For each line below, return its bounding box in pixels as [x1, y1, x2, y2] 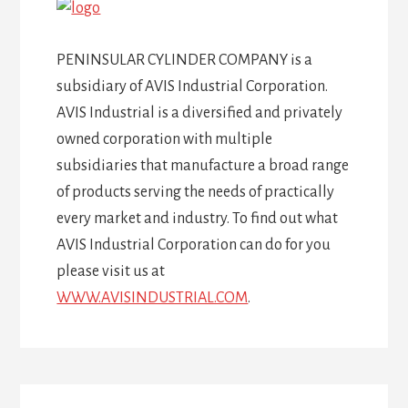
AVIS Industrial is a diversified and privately [56, 105, 343, 122]
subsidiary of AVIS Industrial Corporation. [56, 78, 329, 96]
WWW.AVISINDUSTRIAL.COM [56, 290, 249, 307]
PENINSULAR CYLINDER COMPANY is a [56, 52, 313, 69]
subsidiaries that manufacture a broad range [56, 158, 350, 175]
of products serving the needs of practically [56, 184, 335, 201]
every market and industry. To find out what [56, 210, 339, 228]
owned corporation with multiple [56, 131, 273, 148]
